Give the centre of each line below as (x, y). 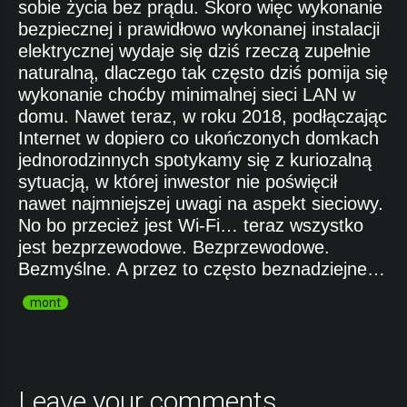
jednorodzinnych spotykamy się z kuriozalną (195, 160)
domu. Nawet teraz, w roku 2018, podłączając (203, 117)
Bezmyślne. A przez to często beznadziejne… (202, 269)
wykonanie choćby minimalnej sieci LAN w (187, 95)
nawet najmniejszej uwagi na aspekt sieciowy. (201, 204)
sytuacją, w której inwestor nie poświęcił (178, 182)
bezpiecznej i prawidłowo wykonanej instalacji (199, 30)
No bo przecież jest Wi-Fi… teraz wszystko (191, 226)
